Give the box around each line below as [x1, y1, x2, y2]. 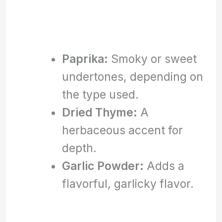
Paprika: [61, 52, 108, 65]
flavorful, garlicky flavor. [61, 176, 194, 190]
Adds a [143, 159, 184, 172]
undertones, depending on [61, 69, 203, 83]
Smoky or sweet [108, 52, 197, 65]
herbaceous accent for [61, 123, 183, 137]
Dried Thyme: [61, 105, 137, 119]
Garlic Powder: [61, 159, 144, 172]
